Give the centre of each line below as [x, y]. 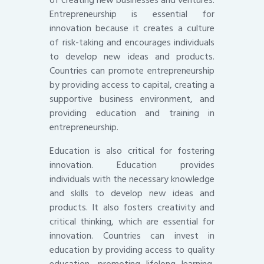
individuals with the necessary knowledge [132, 179]
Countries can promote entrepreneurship [132, 71]
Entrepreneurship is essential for [132, 14]
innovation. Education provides [132, 165]
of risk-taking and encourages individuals [132, 43]
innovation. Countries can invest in [132, 236]
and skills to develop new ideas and [132, 194]
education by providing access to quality [132, 250]
